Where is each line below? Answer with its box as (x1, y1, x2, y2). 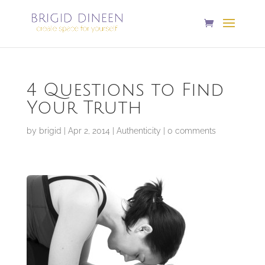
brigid (38, 126, 62, 135)
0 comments (167, 126, 216, 135)
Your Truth (26, 98, 142, 118)
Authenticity (116, 126, 161, 135)
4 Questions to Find (26, 80, 224, 100)
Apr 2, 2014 (67, 126, 110, 135)
